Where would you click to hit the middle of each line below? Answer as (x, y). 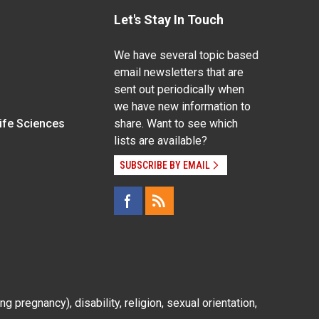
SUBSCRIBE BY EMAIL (164, 166)
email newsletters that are (178, 73)
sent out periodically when (179, 90)
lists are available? (160, 141)
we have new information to (182, 107)
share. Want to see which (176, 124)
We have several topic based (186, 56)
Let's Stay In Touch (168, 20)
